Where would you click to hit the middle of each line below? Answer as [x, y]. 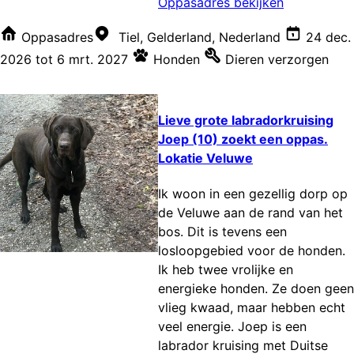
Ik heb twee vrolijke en [226, 270]
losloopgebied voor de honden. [252, 251]
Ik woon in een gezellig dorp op [253, 194]
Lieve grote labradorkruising [246, 120]
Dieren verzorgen [277, 59]
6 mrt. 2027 [92, 59]
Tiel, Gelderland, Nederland [200, 37]
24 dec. [328, 37]
